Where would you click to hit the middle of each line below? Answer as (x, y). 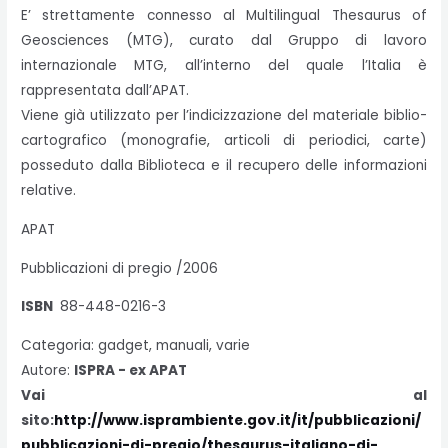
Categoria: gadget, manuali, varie (136, 346)
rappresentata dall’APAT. (105, 91)
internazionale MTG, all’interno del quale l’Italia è (224, 66)
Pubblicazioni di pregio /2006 (120, 268)
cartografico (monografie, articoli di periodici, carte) (224, 141)
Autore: (48, 371)
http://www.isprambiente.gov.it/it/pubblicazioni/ (238, 421)
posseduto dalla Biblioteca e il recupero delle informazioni (224, 166)
